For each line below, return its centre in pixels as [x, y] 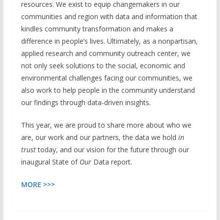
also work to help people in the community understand [108, 90]
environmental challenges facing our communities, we [107, 78]
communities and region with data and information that [109, 16]
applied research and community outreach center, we [106, 53]
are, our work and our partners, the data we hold [99, 137]
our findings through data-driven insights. [86, 102]
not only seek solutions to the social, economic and [103, 65]
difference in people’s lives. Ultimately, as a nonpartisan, [109, 41]
